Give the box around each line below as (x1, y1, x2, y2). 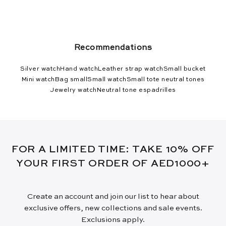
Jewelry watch (50, 87, 97, 93)
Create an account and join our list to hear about (27, 192, 199, 200)
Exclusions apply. (81, 215, 145, 223)
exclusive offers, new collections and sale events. (24, 204, 202, 212)
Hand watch (60, 66, 98, 72)
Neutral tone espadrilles (96, 87, 176, 93)
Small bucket (163, 66, 206, 72)
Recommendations (74, 43, 152, 52)
